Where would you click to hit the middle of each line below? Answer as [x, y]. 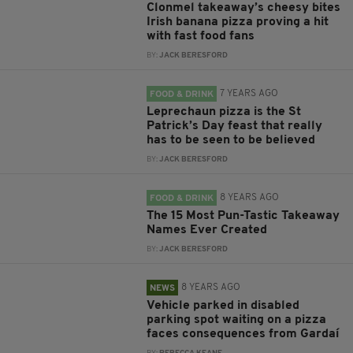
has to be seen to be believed [231, 140]
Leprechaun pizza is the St [224, 112]
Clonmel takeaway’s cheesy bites [244, 8]
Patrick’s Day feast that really [235, 126]
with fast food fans [201, 36]
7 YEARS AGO [249, 94]
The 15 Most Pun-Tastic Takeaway [243, 216]
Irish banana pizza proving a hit [238, 22]
